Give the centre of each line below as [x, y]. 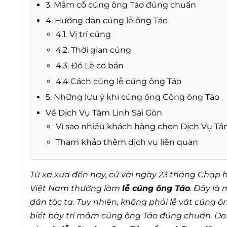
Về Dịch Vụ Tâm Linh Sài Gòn [104, 112]
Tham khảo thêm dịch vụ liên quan [127, 142]
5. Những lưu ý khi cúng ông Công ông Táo [133, 97]
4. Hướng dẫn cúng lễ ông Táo [107, 20]
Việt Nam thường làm [76, 188]
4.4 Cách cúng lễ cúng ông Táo [119, 81]
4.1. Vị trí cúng [83, 34]
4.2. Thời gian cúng [93, 50]
